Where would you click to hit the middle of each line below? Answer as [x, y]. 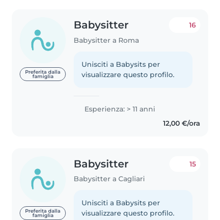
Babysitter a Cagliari [110, 179]
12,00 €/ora [181, 123]
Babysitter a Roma [107, 40]
